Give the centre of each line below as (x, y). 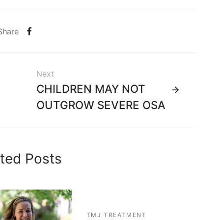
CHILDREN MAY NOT (91, 88)
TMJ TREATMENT (116, 215)
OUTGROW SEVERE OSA (101, 105)
